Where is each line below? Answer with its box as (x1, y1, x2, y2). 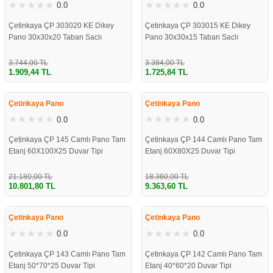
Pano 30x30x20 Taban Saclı (9, 32, 102, 41)
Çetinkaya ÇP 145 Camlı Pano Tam (9, 135, 126, 144)
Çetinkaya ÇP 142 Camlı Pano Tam (145, 249, 262, 258)
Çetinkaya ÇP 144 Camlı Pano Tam (145, 135, 262, 144)
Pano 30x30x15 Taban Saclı (145, 32, 238, 41)
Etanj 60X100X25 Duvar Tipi (9, 147, 103, 156)
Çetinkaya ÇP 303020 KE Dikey (9, 21, 114, 30)
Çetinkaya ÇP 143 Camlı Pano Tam (9, 249, 126, 258)
